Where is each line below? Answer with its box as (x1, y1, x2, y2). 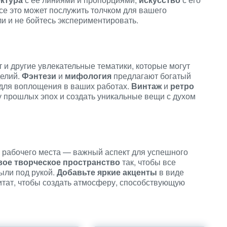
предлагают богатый (111, 70, 191, 82)
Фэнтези (22, 70, 56, 82)
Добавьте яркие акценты (57, 166, 157, 178)
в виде (157, 166, 184, 178)
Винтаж (131, 80, 162, 92)
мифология (65, 70, 111, 82)
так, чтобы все (120, 156, 176, 168)
